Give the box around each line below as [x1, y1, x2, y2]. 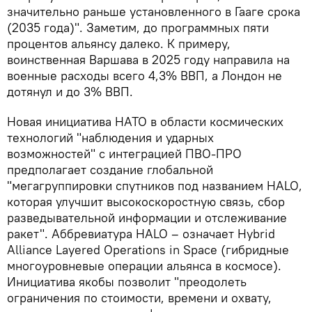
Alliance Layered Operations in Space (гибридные [7, 241, 289, 258]
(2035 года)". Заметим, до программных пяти [7, 19, 269, 36]
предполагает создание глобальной [7, 161, 213, 178]
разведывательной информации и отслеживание [7, 209, 287, 226]
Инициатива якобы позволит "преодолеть [7, 273, 247, 290]
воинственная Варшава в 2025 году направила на [7, 51, 290, 68]
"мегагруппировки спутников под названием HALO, [7, 177, 302, 194]
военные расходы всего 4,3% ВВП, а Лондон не [7, 67, 282, 84]
